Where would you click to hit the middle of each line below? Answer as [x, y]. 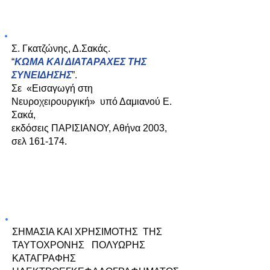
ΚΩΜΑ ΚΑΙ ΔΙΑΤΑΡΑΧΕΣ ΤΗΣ [80, 62]
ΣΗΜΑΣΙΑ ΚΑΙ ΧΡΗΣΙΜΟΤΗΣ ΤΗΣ [87, 232]
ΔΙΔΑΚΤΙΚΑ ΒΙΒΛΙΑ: [62, 14]
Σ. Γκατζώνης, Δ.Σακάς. [61, 49]
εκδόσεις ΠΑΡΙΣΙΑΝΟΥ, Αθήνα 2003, [89, 128]
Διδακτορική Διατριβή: [68, 198]
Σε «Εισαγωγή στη [52, 88]
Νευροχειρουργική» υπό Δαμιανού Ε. [92, 102]
